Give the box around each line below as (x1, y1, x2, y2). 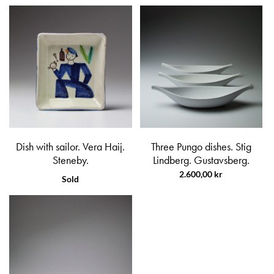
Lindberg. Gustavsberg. (152, 154, 250, 168)
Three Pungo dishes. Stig (150, 140, 251, 154)
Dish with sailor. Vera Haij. (16, 140, 125, 154)
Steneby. (52, 154, 89, 168)
